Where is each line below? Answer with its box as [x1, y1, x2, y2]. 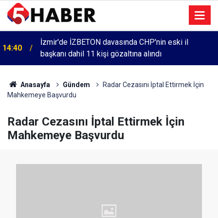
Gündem [62, 81, 90, 89]
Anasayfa [18, 81, 50, 89]
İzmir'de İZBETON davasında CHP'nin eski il [40, 37, 188, 47]
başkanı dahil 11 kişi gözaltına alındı [40, 49, 162, 58]
